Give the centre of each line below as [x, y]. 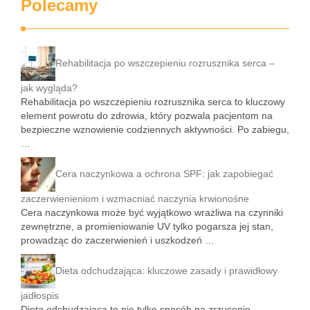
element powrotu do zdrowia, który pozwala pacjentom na [147, 116]
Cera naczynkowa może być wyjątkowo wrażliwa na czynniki [152, 212]
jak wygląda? [49, 88]
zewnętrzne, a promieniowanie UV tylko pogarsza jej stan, [147, 226]
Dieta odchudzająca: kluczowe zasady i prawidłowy [166, 270]
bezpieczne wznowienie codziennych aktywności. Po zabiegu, [155, 129]
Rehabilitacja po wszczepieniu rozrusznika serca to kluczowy [153, 102]
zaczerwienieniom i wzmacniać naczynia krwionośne [135, 199]
